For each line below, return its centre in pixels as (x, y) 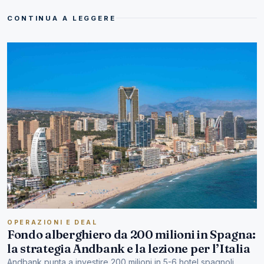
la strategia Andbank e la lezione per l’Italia (129, 249)
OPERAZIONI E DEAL (52, 223)
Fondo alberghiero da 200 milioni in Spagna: (132, 235)
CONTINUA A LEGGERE (62, 18)
